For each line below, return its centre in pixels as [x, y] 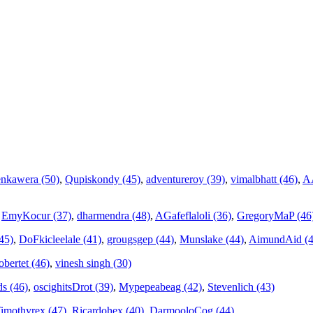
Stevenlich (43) [241, 287]
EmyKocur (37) [36, 216]
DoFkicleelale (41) [60, 240]
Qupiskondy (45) [103, 180]
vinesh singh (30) [93, 263]
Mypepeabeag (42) [160, 287]
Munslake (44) [212, 240]
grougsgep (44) [140, 240]
